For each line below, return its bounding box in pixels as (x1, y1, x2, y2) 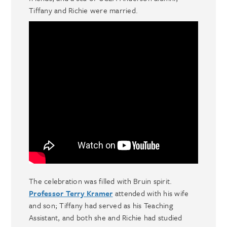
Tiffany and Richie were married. (29, 4, 138, 16)
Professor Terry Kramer (29, 187, 113, 199)
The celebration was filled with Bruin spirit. (29, 175, 172, 186)
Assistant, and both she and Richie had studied (29, 211, 182, 223)
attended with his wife (112, 187, 189, 199)
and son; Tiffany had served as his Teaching (29, 199, 173, 211)
